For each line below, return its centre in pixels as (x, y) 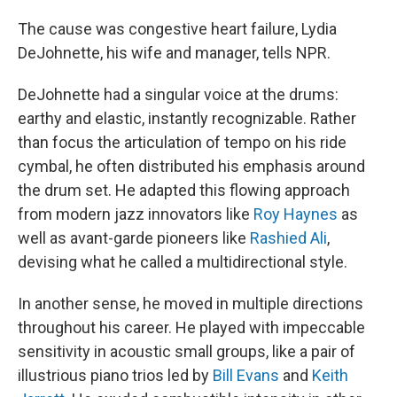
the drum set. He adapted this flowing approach (184, 190)
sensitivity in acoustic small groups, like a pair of (187, 351)
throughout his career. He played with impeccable (191, 327)
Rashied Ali (288, 238)
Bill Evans (246, 375)
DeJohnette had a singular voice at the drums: (178, 94)
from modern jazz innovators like (136, 214)
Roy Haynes (296, 214)
